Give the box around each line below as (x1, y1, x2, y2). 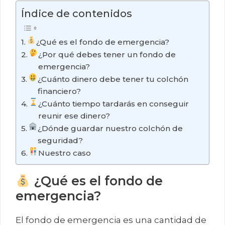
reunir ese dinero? (38, 111, 110, 121)
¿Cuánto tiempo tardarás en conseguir (38, 99, 189, 109)
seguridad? (37, 136, 83, 146)
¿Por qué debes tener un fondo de (38, 50, 176, 60)
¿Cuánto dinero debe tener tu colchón (37, 74, 188, 84)
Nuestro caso (38, 148, 91, 158)
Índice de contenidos (21, 7, 132, 20)
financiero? (37, 86, 81, 96)
